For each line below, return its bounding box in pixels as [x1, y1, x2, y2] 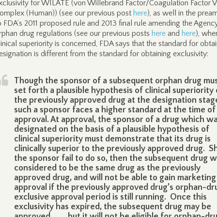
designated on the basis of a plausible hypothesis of [14, 124, 209, 134]
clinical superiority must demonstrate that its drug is [14, 134, 211, 144]
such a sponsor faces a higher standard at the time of [14, 105, 216, 115]
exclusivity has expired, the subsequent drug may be [14, 202, 211, 212]
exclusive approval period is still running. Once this [14, 192, 207, 202]
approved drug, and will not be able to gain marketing [14, 173, 216, 183]
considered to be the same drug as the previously [14, 163, 201, 173]
